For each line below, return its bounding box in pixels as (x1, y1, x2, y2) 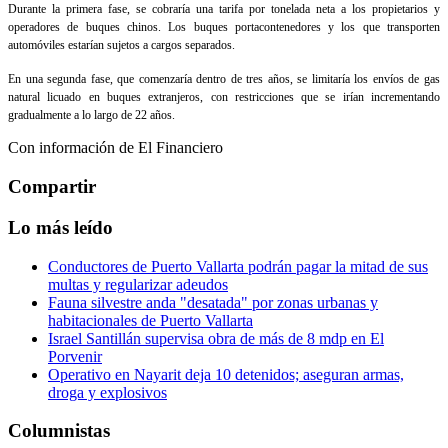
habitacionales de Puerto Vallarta (48, 311, 253, 329)
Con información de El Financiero (8, 139, 227, 157)
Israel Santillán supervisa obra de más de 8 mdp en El (48, 329, 384, 347)
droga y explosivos (48, 383, 167, 401)
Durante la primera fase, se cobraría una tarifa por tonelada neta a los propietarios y (8, 2, 440, 17)
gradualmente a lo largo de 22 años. (8, 108, 175, 123)
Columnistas (8, 420, 110, 442)
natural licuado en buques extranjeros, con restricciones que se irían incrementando (8, 90, 440, 105)
